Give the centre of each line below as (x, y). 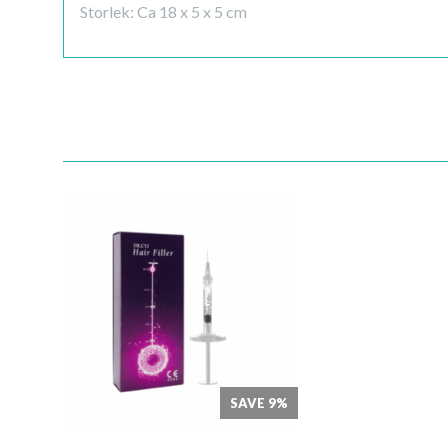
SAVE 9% (259, 403)
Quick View (180, 323)
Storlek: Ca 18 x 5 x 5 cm (163, 12)
